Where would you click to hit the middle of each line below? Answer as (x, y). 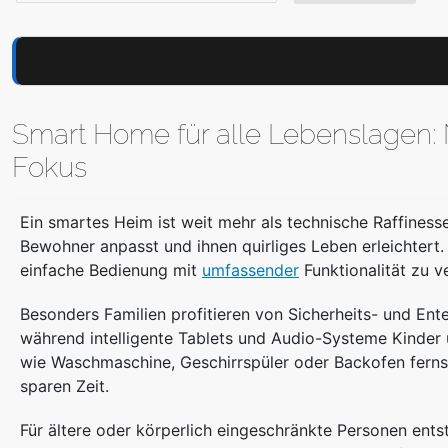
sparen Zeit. (64, 386)
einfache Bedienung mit (111, 270)
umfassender (250, 270)
